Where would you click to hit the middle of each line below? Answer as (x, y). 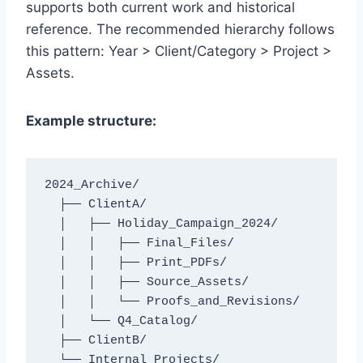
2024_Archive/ (92, 186)
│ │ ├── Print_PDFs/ (51, 263)
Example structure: (91, 120)
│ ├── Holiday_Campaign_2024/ (51, 224)
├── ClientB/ (51, 341)
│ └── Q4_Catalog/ (51, 322)
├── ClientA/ (51, 205)
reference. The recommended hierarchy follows (180, 29)
